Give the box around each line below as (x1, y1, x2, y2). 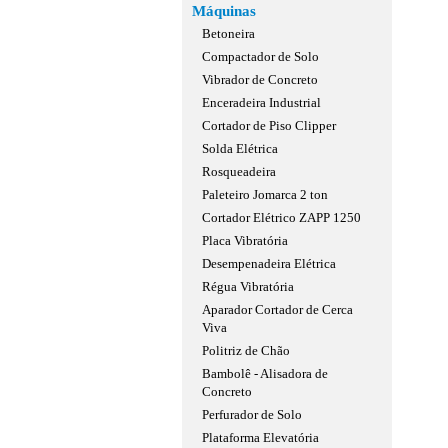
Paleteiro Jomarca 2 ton (202, 187, 328, 202)
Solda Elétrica (202, 141, 278, 156)
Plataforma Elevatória (202, 430, 319, 445)
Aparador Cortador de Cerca (202, 302, 353, 317)
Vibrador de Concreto (202, 72, 318, 87)
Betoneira (202, 26, 255, 41)
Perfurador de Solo (202, 407, 302, 422)
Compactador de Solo (202, 49, 319, 64)
